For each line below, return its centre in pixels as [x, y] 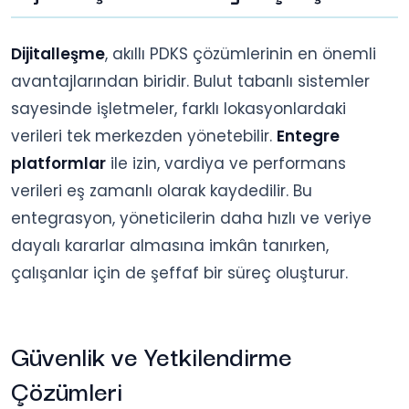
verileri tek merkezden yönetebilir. [144, 136]
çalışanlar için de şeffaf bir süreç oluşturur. [179, 273]
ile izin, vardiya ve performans [226, 163]
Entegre [308, 136]
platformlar [58, 163]
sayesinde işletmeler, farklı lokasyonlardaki [178, 108]
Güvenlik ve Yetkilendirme [152, 354]
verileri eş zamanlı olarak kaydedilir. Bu [162, 190]
